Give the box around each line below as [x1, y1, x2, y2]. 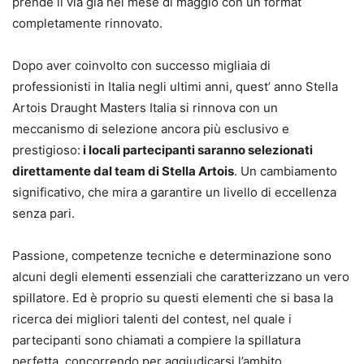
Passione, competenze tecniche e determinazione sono [12, 248, 331, 264]
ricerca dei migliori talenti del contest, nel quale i [12, 311, 292, 327]
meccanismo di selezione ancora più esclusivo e [12, 121, 289, 137]
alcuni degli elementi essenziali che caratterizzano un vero [12, 269, 349, 285]
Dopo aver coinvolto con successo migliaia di [12, 58, 271, 74]
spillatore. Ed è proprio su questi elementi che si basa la [12, 290, 333, 306]
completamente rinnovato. [12, 15, 162, 32]
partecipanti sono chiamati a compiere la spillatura [12, 332, 301, 349]
